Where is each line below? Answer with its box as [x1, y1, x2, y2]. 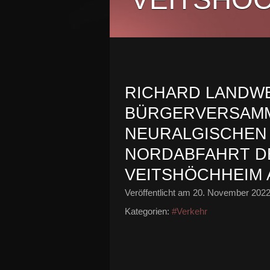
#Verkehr [172, 206, 207, 216]
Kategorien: [125, 206, 169, 216]
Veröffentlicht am [125, 187, 193, 198]
